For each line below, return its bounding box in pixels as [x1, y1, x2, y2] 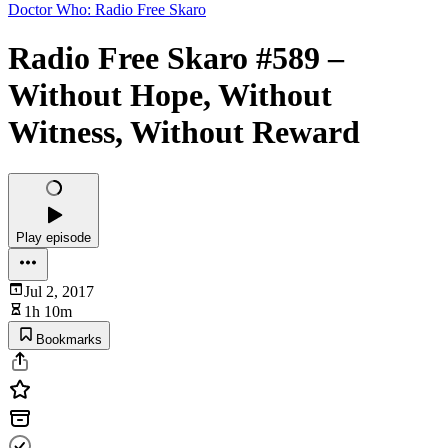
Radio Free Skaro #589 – [8, 40, 344, 77]
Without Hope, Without [8, 77, 332, 114]
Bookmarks [36, 331, 102, 347]
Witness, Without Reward [8, 114, 360, 151]
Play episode [16, 229, 91, 245]
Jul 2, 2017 [24, 282, 94, 300]
